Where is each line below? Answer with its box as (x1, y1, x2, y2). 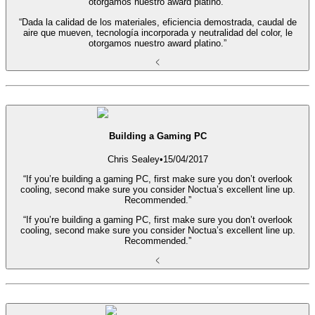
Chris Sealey (107, 153, 160, 165)
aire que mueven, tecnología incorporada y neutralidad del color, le (22, 27, 292, 38)
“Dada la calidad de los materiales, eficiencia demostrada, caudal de (18, 16, 297, 27)
